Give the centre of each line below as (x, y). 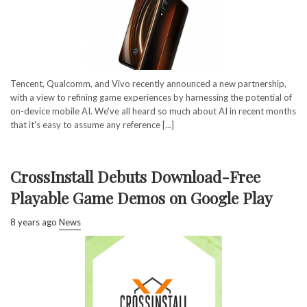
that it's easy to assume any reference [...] (92, 124)
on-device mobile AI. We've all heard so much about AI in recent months (153, 111)
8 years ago (34, 222)
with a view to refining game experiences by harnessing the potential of (151, 97)
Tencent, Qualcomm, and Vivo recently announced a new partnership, (148, 83)
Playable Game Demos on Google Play (141, 197)
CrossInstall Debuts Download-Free (135, 176)
